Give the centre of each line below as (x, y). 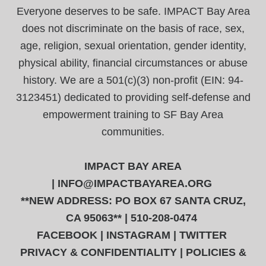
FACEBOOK (67, 235)
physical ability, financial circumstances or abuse (133, 63)
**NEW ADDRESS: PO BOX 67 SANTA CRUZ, (133, 201)
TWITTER (203, 235)
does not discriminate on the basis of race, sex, (133, 28)
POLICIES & (216, 253)
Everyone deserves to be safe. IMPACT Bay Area (133, 11)
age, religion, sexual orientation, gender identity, (133, 45)
